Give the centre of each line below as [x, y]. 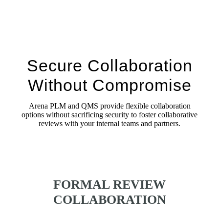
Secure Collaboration [109, 65]
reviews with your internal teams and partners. [109, 123]
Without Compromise [109, 85]
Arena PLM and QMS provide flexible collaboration [109, 106]
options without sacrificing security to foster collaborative [109, 114]
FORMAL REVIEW [109, 184]
